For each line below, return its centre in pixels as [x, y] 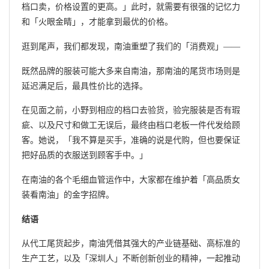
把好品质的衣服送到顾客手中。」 [85, 156]
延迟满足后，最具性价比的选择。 [85, 86]
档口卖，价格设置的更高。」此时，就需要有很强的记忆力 [131, 7]
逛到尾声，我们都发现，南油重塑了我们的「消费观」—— [131, 47]
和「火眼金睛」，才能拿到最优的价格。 [97, 22]
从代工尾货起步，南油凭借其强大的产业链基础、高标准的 [131, 244]
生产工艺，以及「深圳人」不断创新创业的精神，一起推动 [131, 259]
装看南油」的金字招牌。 [68, 195]
